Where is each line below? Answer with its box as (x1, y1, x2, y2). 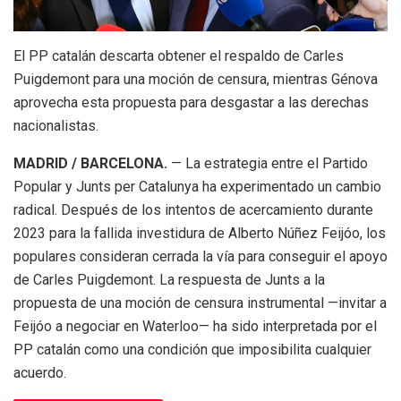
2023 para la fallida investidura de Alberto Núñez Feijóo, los (13, 224, 386, 242)
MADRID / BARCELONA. (13, 154, 167, 172)
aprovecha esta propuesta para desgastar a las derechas (13, 93, 369, 111)
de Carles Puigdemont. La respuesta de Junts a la (13, 270, 325, 288)
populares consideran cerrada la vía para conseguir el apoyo (13, 247, 388, 265)
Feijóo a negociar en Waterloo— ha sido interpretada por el (13, 317, 377, 335)
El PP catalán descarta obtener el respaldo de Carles (13, 47, 344, 64)
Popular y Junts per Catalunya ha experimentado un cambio (13, 177, 381, 195)
